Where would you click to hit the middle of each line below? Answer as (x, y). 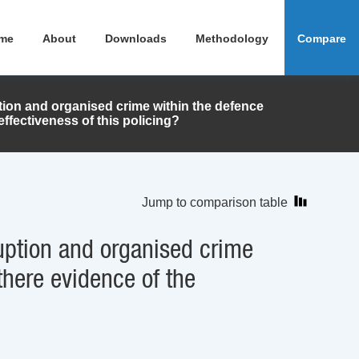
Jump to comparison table (215, 202)
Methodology (232, 38)
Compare (322, 38)
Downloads (136, 38)
